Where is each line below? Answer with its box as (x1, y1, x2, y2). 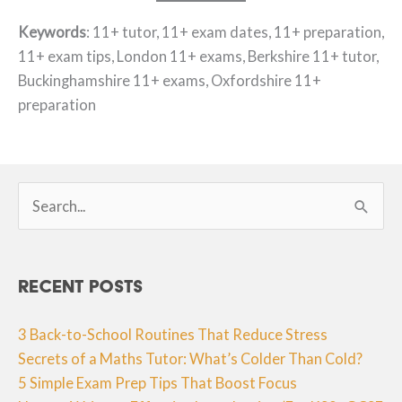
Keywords (18, 22, 86, 40)
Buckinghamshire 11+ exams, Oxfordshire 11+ (18, 71, 321, 89)
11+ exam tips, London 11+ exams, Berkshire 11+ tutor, (18, 47, 379, 65)
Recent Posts (18, 275, 143, 298)
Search (17, 185, 62, 203)
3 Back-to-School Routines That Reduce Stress (18, 325, 328, 343)
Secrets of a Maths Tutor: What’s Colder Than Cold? (18, 349, 363, 367)
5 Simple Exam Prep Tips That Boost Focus (18, 373, 297, 391)
